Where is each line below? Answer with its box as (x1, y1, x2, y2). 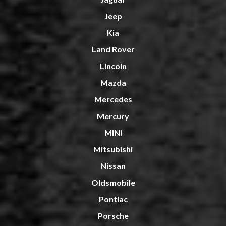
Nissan (100, 161, 126, 171)
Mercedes (94, 94, 132, 104)
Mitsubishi (93, 144, 133, 154)
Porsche (97, 211, 129, 221)
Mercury (97, 111, 129, 121)
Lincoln (99, 61, 127, 71)
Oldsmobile (91, 178, 135, 188)
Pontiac (98, 194, 128, 204)
